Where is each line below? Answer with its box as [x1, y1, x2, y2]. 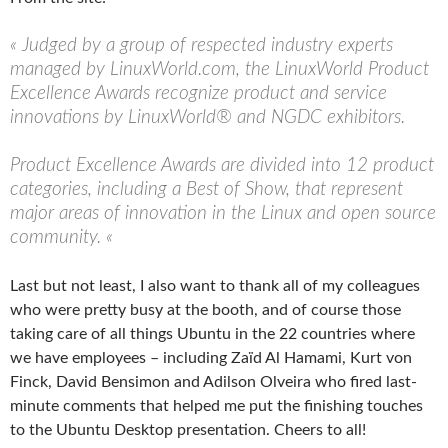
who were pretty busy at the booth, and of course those [10, 302, 401, 318]
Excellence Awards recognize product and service [10, 84, 387, 103]
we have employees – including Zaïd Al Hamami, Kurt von [10, 350, 412, 366]
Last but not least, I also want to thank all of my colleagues [10, 278, 420, 294]
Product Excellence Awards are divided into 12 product [10, 156, 434, 175]
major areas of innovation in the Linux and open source [10, 204, 436, 223]
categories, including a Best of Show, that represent [10, 180, 403, 199]
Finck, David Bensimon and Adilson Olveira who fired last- [10, 374, 417, 390]
